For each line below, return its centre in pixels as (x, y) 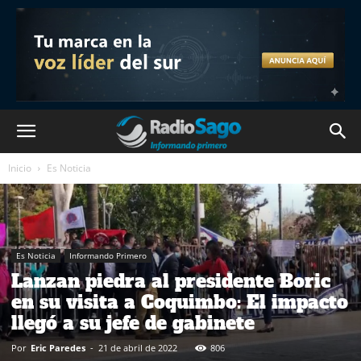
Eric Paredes (58, 347)
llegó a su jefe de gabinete (133, 323)
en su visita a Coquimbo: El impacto (180, 302)
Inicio (20, 168)
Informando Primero (108, 255)
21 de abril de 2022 (138, 347)
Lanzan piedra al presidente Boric (171, 281)
